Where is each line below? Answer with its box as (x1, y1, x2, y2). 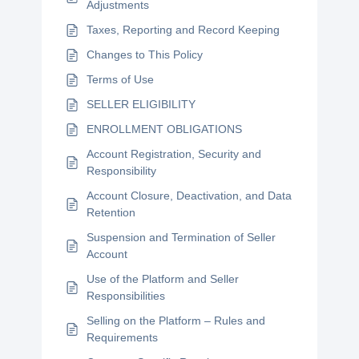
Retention (87, 206, 136, 219)
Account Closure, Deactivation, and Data (87, 189, 292, 202)
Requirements (87, 331, 159, 344)
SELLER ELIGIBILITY (87, 98, 196, 111)
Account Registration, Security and (87, 147, 262, 160)
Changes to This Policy (87, 48, 204, 61)
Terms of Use (87, 73, 155, 86)
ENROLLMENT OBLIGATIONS (87, 123, 243, 135)
